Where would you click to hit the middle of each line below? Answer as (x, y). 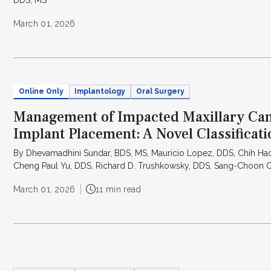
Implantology (100, 92)
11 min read (118, 189)
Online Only (41, 92)
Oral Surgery (160, 92)
